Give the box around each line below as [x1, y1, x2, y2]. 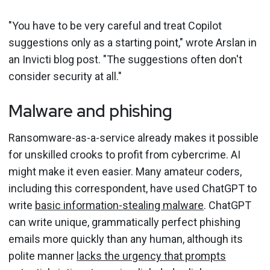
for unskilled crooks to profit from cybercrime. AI [8, 148, 240, 161]
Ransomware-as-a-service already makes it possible [8, 131, 259, 144]
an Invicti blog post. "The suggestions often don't [8, 52, 242, 66]
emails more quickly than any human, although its [8, 232, 243, 245]
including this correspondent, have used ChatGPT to [8, 181, 257, 195]
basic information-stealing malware [35, 198, 204, 212]
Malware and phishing [8, 99, 172, 122]
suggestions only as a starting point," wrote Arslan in [8, 36, 257, 49]
